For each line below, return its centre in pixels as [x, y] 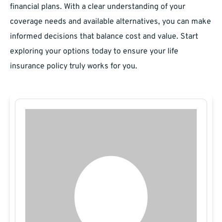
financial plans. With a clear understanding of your [98, 7]
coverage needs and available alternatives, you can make [111, 22]
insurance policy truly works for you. [74, 67]
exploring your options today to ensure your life [94, 52]
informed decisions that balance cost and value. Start [104, 37]
